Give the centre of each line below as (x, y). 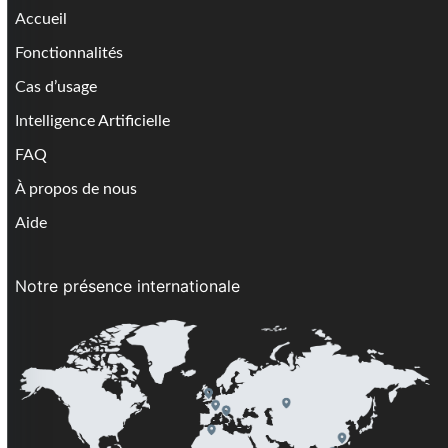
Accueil (41, 18)
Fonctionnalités (69, 52)
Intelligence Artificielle (92, 120)
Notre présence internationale (127, 285)
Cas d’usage (56, 86)
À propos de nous (76, 188)
